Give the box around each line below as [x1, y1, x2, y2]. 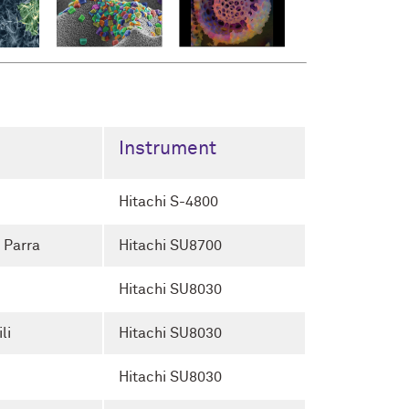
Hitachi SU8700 [119, 237, 222, 253]
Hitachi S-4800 [119, 194, 218, 209]
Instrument [119, 139, 216, 159]
